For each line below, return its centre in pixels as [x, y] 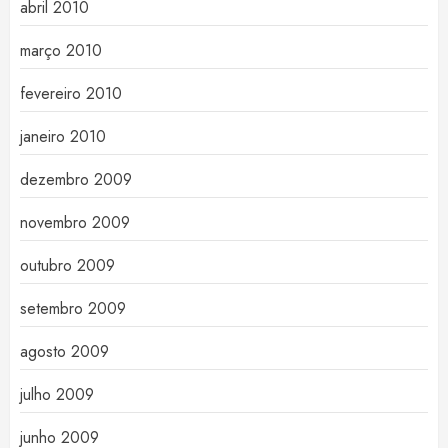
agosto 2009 [64, 351]
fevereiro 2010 [71, 93]
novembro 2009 [75, 222]
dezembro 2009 [76, 179]
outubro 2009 [67, 265]
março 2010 [61, 50]
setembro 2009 [73, 308]
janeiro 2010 [63, 136]
